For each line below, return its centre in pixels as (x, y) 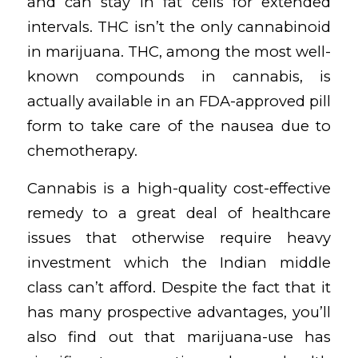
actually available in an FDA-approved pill (179, 101)
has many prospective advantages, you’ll (179, 312)
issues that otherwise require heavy (179, 237)
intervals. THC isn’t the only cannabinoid (179, 27)
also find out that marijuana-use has (179, 336)
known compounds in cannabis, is (179, 77)
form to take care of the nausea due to (179, 126)
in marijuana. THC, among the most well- (179, 52)
